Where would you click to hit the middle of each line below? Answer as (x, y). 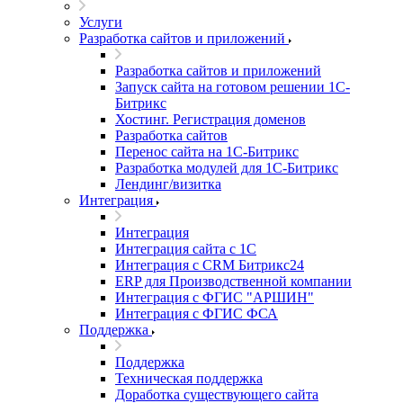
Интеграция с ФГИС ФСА (197, 313)
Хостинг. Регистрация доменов (210, 119)
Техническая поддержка (189, 378)
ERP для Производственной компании (233, 281)
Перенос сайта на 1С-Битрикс (207, 151)
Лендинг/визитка (168, 184)
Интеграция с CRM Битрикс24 (210, 264)
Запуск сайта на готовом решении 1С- (233, 86)
